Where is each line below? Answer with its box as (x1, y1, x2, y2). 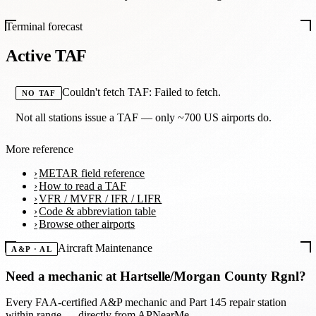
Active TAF (6, 47, 87, 66)
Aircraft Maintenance (58, 242, 153, 255)
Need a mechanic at (6, 268, 121, 284)
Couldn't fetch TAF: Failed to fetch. (61, 86, 221, 99)
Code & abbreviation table (39, 205, 157, 218)
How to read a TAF (39, 180, 127, 193)
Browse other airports (39, 218, 135, 231)
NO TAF (21, 89, 56, 98)
